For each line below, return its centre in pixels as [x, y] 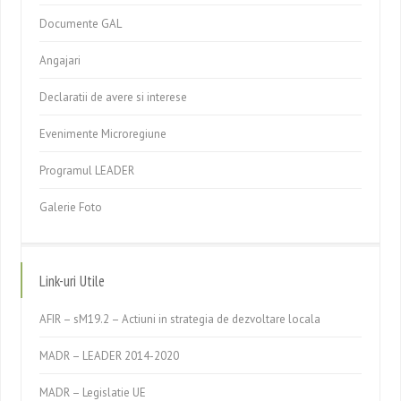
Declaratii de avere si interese [114, 97]
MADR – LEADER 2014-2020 [110, 356]
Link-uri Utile [73, 281]
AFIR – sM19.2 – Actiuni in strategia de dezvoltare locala [180, 319]
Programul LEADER [87, 171]
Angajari [60, 60]
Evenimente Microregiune [103, 134]
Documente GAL [81, 24]
